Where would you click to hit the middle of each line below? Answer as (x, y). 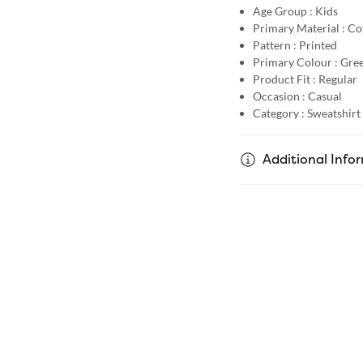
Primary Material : (299, 28)
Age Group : (282, 11)
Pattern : (274, 45)
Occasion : (279, 96)
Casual (325, 96)
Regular (337, 79)
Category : (278, 113)
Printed (318, 45)
